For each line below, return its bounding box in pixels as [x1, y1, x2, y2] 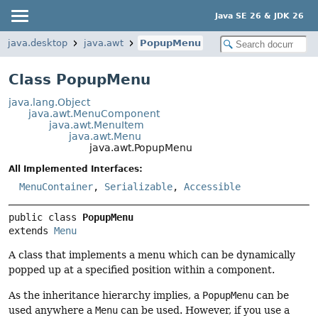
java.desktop [8, 38, 67, 48]
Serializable [104, 181, 172, 193]
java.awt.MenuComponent [28, 108, 160, 119]
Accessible [184, 181, 241, 193]
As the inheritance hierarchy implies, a [9, 289, 202, 301]
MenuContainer [19, 181, 93, 193]
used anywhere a [9, 304, 95, 316]
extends [9, 225, 54, 237]
